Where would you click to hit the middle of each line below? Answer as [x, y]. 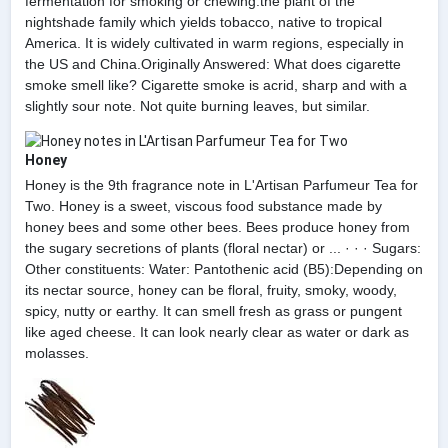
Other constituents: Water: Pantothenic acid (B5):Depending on [223, 269]
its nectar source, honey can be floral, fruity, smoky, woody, [210, 290]
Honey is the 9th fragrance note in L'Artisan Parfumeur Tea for [221, 185]
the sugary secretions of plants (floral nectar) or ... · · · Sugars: [222, 248]
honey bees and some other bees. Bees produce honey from [217, 227]
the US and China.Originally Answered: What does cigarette [212, 63]
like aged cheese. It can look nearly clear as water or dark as [216, 332]
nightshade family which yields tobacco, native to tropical [203, 21]
